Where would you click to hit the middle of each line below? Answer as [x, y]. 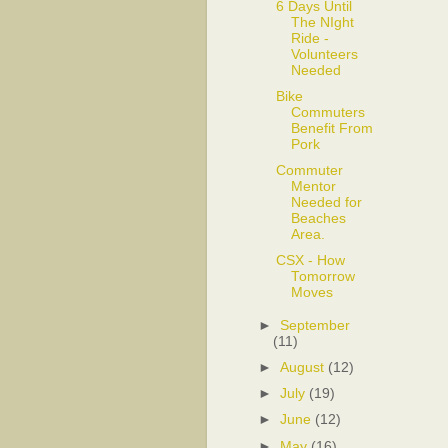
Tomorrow [322, 277]
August [302, 368]
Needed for [326, 202]
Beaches [318, 218]
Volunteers [324, 54]
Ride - [309, 38]
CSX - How [310, 261]
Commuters [327, 112]
